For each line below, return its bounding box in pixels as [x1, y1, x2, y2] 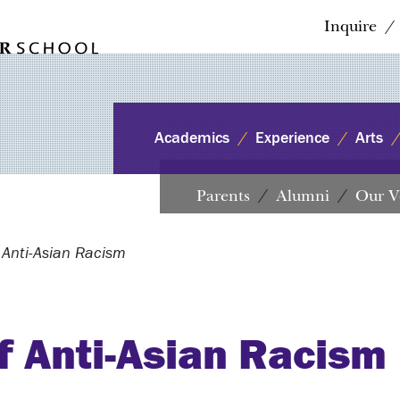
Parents [196, 186, 250, 205]
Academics [154, 128, 230, 147]
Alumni [276, 186, 329, 205]
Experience [255, 128, 330, 147]
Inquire [323, 17, 377, 36]
